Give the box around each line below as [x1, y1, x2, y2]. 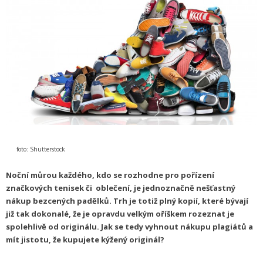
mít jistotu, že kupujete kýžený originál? [6, 234, 164, 245]
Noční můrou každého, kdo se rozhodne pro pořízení [6, 170, 214, 181]
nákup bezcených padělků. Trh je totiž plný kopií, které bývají [6, 195, 248, 207]
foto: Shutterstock [6, 145, 65, 154]
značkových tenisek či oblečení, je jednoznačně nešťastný [6, 183, 235, 194]
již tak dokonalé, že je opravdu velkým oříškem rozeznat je [6, 208, 234, 220]
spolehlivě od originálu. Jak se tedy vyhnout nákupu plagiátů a [6, 221, 253, 232]
